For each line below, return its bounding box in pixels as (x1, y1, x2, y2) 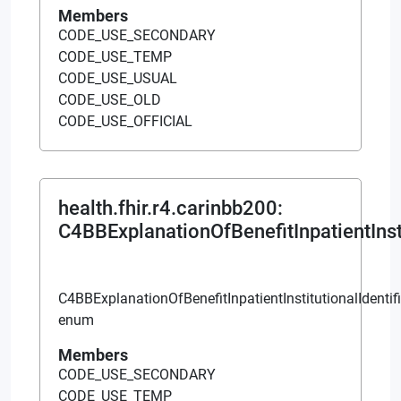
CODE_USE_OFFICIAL (58, 112, 192, 130)
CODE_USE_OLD (58, 90, 161, 108)
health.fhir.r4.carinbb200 (58, 196, 277, 219)
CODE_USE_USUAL (58, 69, 177, 87)
